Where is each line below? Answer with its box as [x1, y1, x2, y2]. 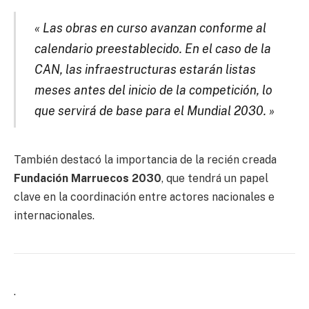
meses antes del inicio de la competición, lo [34, 83, 272, 98]
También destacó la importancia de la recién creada [14, 153, 277, 167]
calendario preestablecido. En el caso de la [34, 41, 271, 57]
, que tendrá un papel [161, 172, 268, 186]
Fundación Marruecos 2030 [14, 172, 161, 186]
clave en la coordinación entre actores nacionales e [14, 190, 275, 204]
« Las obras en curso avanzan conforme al [34, 21, 266, 36]
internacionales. [14, 209, 94, 223]
